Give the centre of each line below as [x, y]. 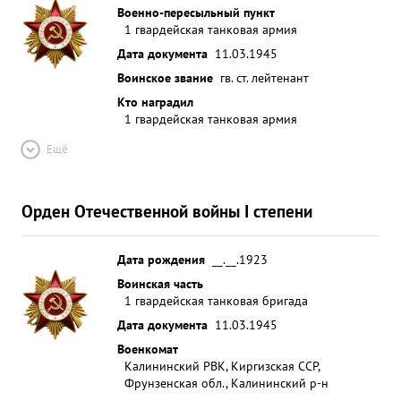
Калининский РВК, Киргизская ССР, [222, 366]
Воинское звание [165, 77]
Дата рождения [161, 259]
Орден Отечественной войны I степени [167, 211]
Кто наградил [155, 102]
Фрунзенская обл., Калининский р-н [226, 383]
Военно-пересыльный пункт [196, 12]
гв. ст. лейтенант [264, 77]
